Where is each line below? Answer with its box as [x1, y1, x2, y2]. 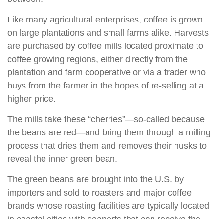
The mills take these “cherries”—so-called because [7, 114, 205, 124]
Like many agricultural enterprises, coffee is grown [7, 15, 203, 24]
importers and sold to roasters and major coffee [7, 188, 192, 197]
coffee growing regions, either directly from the [7, 54, 188, 64]
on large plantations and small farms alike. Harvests [7, 28, 209, 38]
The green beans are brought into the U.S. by [7, 175, 184, 184]
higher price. [7, 94, 56, 104]
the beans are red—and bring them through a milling [7, 128, 211, 137]
